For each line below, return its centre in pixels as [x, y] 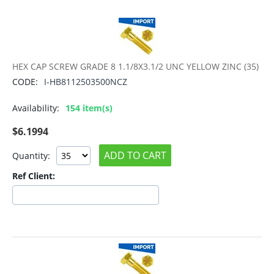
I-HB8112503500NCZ [86, 82]
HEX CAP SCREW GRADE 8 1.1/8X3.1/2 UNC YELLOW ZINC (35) [135, 67]
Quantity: [31, 155]
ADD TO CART [135, 156]
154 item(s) [89, 108]
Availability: [36, 108]
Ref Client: [34, 176]
